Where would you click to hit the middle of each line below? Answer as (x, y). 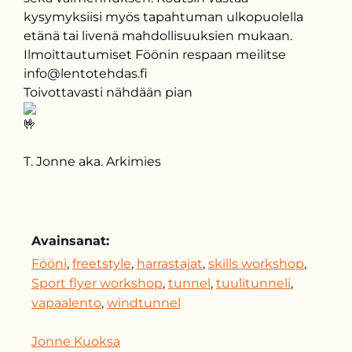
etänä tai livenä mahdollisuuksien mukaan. (158, 36)
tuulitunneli (253, 283)
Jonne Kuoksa (76, 341)
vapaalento (66, 303)
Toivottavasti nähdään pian (110, 92)
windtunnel (144, 303)
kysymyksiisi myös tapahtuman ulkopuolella (163, 17)
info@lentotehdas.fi (86, 73)
